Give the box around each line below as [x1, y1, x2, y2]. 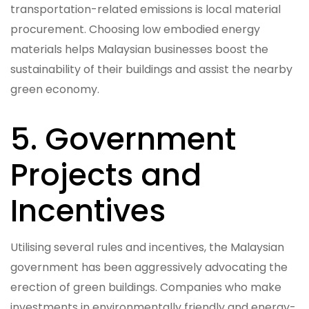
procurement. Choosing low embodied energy [10, 21, 260, 37]
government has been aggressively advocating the [10, 259, 288, 275]
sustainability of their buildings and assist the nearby [10, 61, 292, 77]
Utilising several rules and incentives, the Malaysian [10, 239, 284, 255]
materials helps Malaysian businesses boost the [10, 41, 268, 57]
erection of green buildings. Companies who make [10, 279, 281, 295]
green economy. [10, 81, 99, 97]
